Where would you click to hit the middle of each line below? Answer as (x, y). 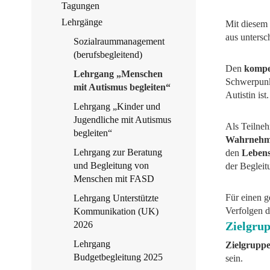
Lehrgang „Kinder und (117, 106)
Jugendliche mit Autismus (122, 120)
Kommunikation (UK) (116, 211)
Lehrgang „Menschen (118, 74)
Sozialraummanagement (119, 41)
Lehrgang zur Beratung (118, 152)
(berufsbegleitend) (108, 55)
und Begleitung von (111, 165)
